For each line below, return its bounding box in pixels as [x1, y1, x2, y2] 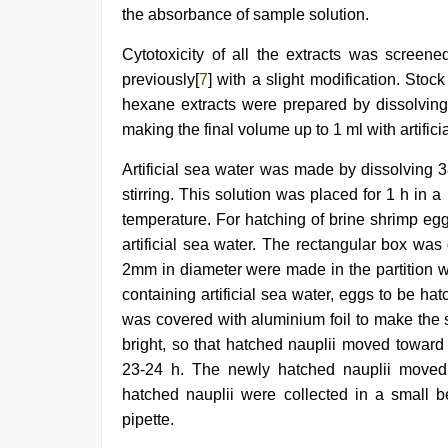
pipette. [122, 411, 174, 428]
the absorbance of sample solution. [122, 6, 369, 23]
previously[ [122, 71, 199, 88]
